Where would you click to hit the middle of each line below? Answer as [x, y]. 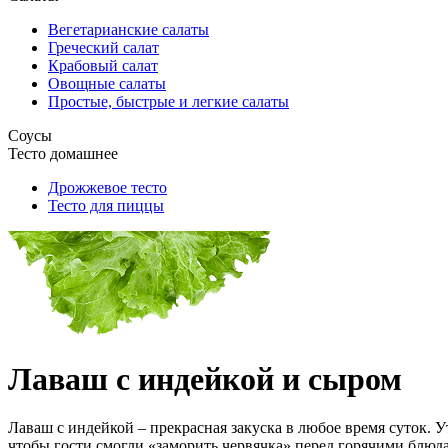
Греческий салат [103, 48]
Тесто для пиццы [106, 206]
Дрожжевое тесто [107, 188]
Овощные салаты [107, 84]
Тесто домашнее [63, 154]
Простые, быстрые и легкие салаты [168, 102]
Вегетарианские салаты [128, 30]
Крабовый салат [103, 66]
